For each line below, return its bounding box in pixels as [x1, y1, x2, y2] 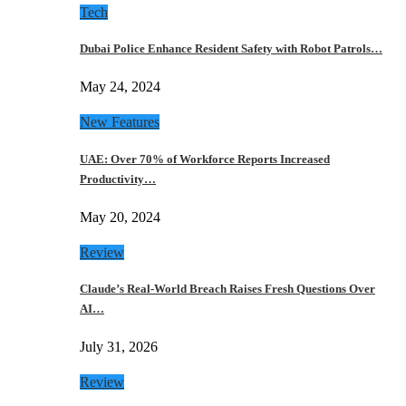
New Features [80, 114, 159, 130]
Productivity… [80, 171, 156, 186]
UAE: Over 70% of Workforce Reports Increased [80, 151, 330, 166]
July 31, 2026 [80, 339, 158, 354]
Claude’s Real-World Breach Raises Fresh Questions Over [80, 282, 375, 296]
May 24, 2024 [80, 79, 160, 95]
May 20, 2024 [80, 208, 160, 225]
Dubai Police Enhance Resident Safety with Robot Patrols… [80, 42, 382, 56]
